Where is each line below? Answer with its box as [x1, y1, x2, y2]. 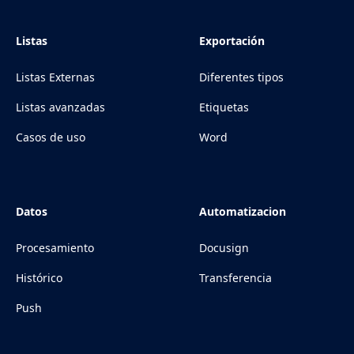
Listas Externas [16, 70, 95, 85]
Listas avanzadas [16, 100, 105, 115]
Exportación [199, 33, 265, 49]
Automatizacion [199, 204, 286, 220]
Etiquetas [199, 100, 249, 115]
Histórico [16, 270, 62, 286]
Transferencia [199, 270, 272, 286]
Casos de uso [16, 130, 85, 145]
